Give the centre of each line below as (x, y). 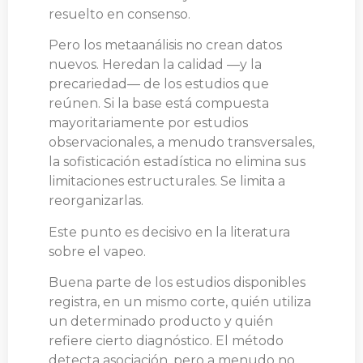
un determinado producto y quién (161, 321)
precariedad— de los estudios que (159, 84)
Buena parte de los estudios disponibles (177, 282)
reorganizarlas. (96, 201)
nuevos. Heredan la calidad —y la (155, 65)
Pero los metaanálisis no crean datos (165, 45)
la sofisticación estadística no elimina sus (177, 162)
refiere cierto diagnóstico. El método (166, 340)
